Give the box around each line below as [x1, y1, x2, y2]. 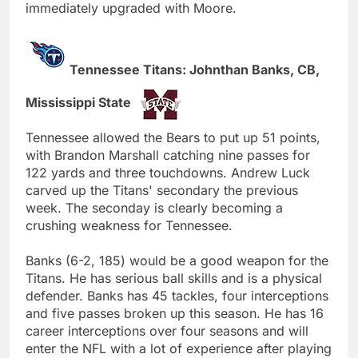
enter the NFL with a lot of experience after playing [26, 340, 332, 356]
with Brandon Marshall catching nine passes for [26, 146, 310, 163]
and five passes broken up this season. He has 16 [26, 304, 324, 321]
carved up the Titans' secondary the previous [26, 181, 298, 198]
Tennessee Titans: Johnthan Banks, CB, [70, 61, 320, 78]
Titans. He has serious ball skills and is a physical [26, 269, 322, 286]
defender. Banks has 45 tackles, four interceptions [26, 287, 328, 304]
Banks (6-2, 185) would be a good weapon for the [26, 252, 328, 268]
